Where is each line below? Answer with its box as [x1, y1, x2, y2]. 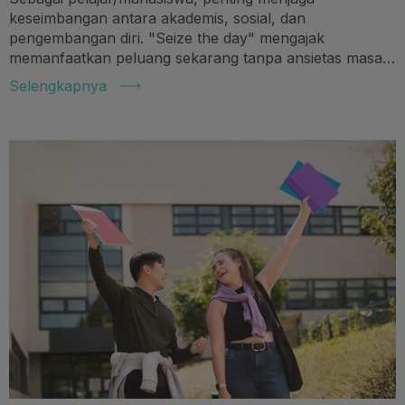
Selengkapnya [9, 76, 107, 95]
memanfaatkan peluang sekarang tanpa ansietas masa [9, 48, 382, 67]
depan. [9, 68, 55, 87]
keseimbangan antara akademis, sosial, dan [9, 8, 306, 27]
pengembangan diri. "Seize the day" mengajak [9, 28, 325, 47]
